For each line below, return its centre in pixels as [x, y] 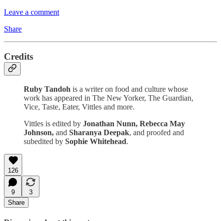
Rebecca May [162, 124]
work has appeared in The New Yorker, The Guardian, [109, 98]
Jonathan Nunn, [110, 124]
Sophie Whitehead [96, 142]
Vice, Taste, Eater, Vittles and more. [79, 107]
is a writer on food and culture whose [130, 89]
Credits [18, 57]
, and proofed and [157, 133]
